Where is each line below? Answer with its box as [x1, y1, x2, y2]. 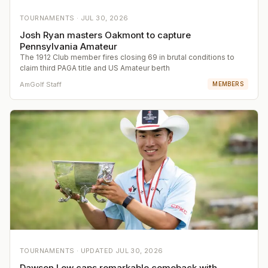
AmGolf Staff [20, 80, 62, 89]
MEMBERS [212, 80, 243, 88]
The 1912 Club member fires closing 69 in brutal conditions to [20, 53, 234, 62]
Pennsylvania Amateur [20, 41, 117, 53]
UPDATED [80, 246, 115, 255]
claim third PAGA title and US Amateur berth [20, 63, 170, 73]
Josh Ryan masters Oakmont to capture [20, 29, 191, 41]
